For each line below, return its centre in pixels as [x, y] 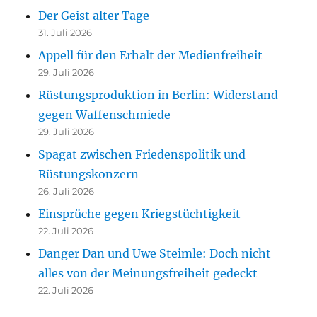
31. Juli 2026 [65, 32]
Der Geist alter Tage [94, 15]
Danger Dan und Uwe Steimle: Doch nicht [155, 253]
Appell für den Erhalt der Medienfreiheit [151, 55]
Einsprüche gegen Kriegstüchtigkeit [140, 213]
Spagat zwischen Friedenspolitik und [142, 154]
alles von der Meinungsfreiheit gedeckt [148, 273]
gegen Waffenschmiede [105, 114]
